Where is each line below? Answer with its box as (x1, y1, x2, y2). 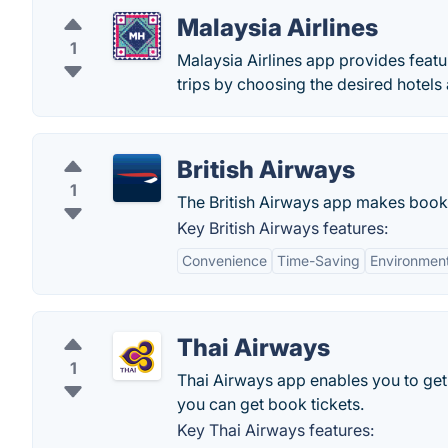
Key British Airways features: (177, 218, 388, 238)
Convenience (182, 252, 267, 269)
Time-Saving (277, 252, 360, 269)
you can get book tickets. (177, 394, 364, 414)
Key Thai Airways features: (177, 420, 374, 440)
